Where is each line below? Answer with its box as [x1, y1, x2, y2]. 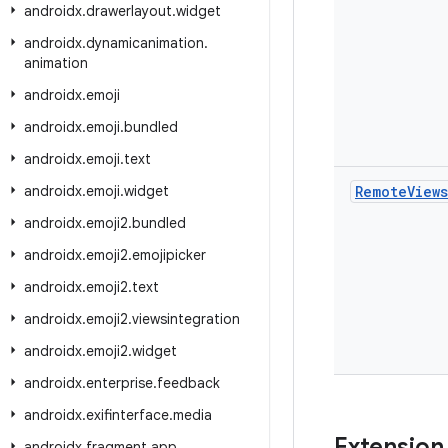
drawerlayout [86, 2, 172, 20]
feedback [157, 374, 220, 392]
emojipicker [132, 246, 206, 264]
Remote [355, 182, 407, 201]
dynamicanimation [86, 34, 204, 52]
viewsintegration [132, 310, 240, 328]
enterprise [86, 374, 153, 392]
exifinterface [86, 406, 169, 424]
